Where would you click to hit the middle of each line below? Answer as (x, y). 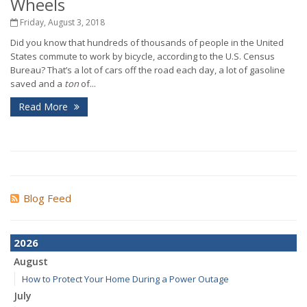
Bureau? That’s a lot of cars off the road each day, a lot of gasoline (148, 70)
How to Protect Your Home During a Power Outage (125, 279)
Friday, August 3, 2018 (61, 22)
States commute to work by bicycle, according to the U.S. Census (143, 56)
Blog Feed (47, 198)
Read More (45, 107)
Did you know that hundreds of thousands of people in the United (147, 42)
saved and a (37, 84)
